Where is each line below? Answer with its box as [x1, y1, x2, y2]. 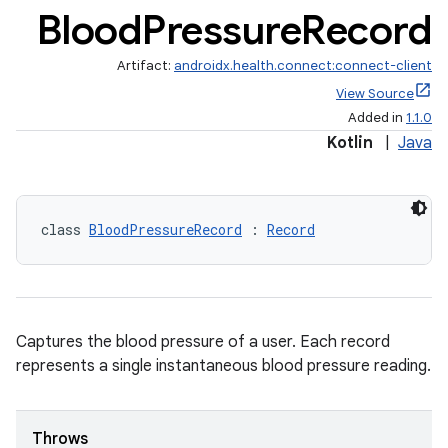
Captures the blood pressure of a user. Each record [16, 332, 390, 352]
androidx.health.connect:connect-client [174, 57, 432, 74]
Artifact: [117, 57, 174, 74]
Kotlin [327, 133, 373, 153]
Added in [348, 109, 406, 126]
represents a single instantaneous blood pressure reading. [16, 356, 431, 376]
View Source [336, 85, 414, 102]
